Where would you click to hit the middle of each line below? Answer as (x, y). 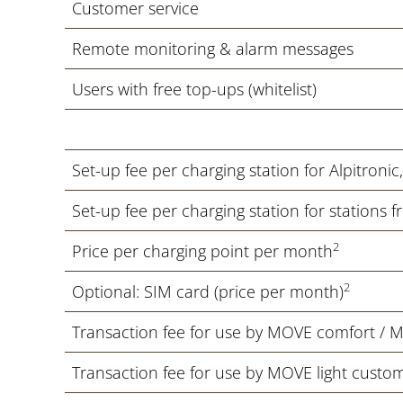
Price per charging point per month (202, 251)
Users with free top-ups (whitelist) (194, 89)
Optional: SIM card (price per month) (208, 291)
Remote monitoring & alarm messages (213, 48)
